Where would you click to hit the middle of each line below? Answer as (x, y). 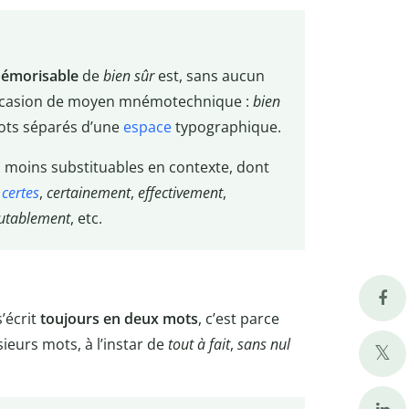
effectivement (180, 193)
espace (147, 127)
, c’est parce (239, 318)
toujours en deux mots (119, 318)
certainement (88, 193)
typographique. (226, 127)
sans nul (264, 344)
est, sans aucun (209, 76)
